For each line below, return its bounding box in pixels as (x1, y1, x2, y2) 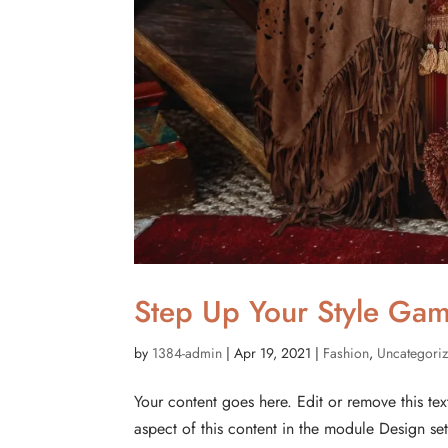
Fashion (323, 343, 370, 364)
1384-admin (152, 343, 223, 364)
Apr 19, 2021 (234, 343, 312, 364)
